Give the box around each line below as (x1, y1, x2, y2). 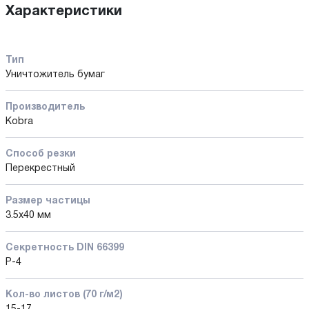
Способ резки (6, 149, 76, 159)
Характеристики (6, 5, 122, 18)
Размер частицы (6, 196, 90, 206)
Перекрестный (6, 163, 75, 173)
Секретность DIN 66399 (6, 243, 124, 252)
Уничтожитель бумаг (6, 70, 105, 79)
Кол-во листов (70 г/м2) (6, 290, 123, 299)
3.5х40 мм (6, 210, 51, 220)
